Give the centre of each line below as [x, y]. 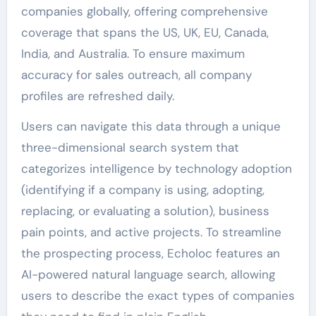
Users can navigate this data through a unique [151, 126]
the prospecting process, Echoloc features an [150, 253]
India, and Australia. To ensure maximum [133, 54]
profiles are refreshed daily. [97, 96]
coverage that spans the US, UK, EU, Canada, [145, 32]
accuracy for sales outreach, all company [136, 75]
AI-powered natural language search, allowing [148, 274]
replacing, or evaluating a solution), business [145, 211]
